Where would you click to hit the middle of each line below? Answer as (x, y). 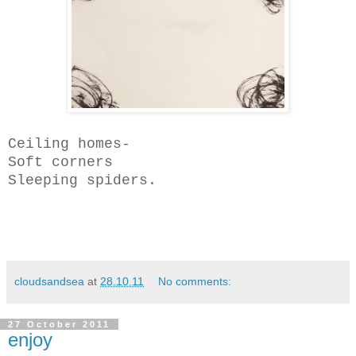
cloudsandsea (49, 281)
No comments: (195, 281)
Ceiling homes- (69, 144)
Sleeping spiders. (82, 180)
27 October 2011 (59, 324)
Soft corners (60, 162)
